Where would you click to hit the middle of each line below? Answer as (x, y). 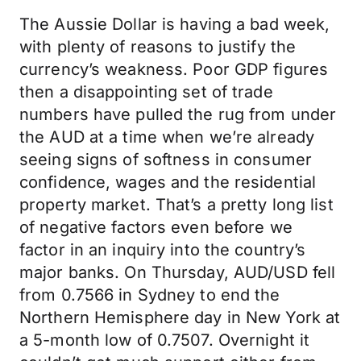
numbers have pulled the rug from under (178, 114)
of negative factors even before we (156, 227)
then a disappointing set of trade (146, 92)
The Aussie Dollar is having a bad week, (175, 24)
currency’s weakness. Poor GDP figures (174, 69)
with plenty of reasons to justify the (158, 47)
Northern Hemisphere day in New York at (180, 317)
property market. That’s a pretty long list (176, 205)
